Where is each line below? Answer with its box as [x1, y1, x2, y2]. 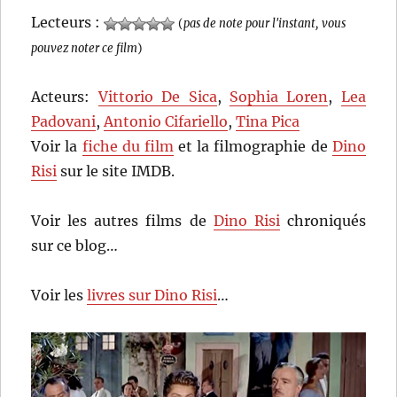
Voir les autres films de [31, 212, 214, 230]
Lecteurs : [31, 13, 105, 32]
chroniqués [279, 212, 366, 230]
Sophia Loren [229, 88, 329, 106]
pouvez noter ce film [31, 41, 138, 56]
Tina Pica [236, 113, 300, 131]
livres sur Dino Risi [87, 286, 218, 305]
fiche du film [82, 137, 174, 156]
